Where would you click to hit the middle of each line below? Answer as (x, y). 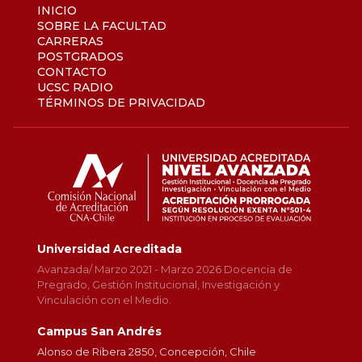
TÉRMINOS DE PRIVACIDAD (121, 103)
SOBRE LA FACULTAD (102, 26)
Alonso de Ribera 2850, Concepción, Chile (147, 352)
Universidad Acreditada (109, 249)
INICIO (57, 11)
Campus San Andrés (99, 332)
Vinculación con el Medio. (104, 300)
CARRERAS (70, 42)
